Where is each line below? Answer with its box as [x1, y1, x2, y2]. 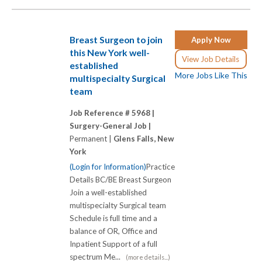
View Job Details [182, 54, 240, 64]
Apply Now [191, 35, 231, 44]
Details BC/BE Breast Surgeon [70, 175, 171, 185]
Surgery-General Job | [70, 121, 151, 131]
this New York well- [70, 47, 150, 58]
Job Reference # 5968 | [70, 108, 154, 118]
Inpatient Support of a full [70, 239, 157, 249]
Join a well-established [70, 188, 147, 198]
